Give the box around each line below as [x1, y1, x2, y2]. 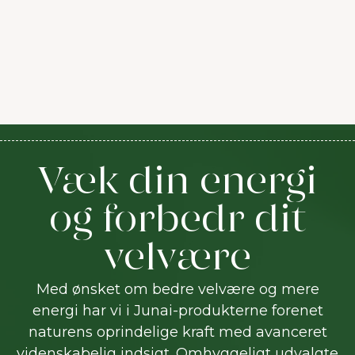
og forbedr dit [49, 203, 306, 241]
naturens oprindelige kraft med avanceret [28, 323, 327, 341]
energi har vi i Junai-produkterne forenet [32, 302, 323, 319]
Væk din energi [38, 165, 317, 203]
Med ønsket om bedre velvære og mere [36, 281, 319, 298]
